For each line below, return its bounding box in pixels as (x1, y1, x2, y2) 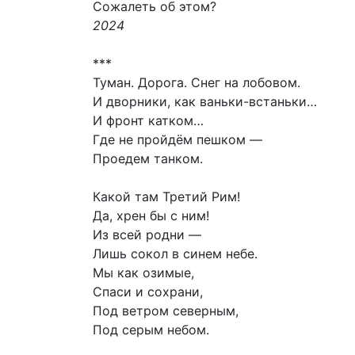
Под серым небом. (93, 322, 209, 338)
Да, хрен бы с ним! (93, 208, 209, 224)
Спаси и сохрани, (93, 284, 203, 300)
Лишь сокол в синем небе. (93, 246, 258, 262)
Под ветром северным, (93, 303, 239, 319)
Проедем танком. (93, 151, 203, 167)
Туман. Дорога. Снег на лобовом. (93, 74, 300, 91)
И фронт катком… (93, 113, 204, 129)
